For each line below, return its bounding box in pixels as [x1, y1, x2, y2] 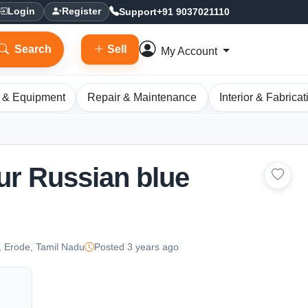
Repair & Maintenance [87, 91, 197, 104]
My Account [161, 45, 218, 57]
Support [119, 5, 157, 17]
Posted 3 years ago [93, 241, 179, 253]
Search [14, 43, 52, 55]
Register [61, 6, 101, 16]
